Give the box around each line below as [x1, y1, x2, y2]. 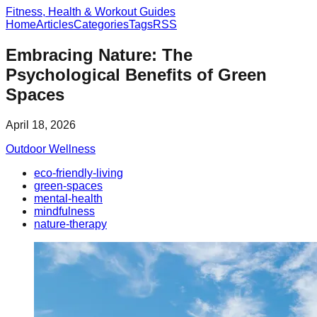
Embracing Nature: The [6, 45, 192, 64]
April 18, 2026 [6, 118, 76, 131]
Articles [36, 18, 74, 30]
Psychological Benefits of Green [6, 64, 267, 84]
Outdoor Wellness [6, 142, 96, 155]
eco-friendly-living [34, 166, 123, 179]
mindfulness [34, 204, 95, 217]
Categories [74, 18, 129, 30]
